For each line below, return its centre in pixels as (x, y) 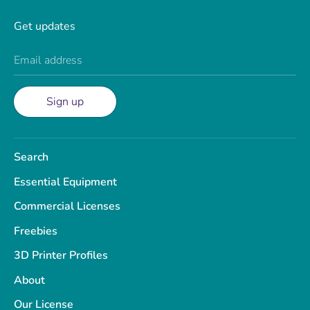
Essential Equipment (65, 182)
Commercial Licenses (67, 207)
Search (31, 157)
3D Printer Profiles (61, 256)
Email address (48, 61)
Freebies (36, 231)
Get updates (45, 27)
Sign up (65, 102)
